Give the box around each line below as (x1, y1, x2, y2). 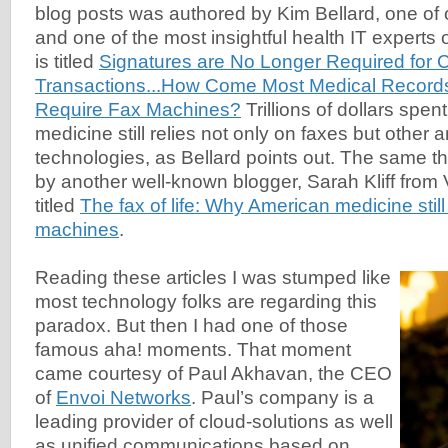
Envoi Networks (56, 387, 191, 409)
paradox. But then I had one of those (35, 315, 348, 337)
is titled (35, 51, 99, 73)
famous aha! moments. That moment (35, 339, 351, 361)
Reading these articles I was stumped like (35, 267, 391, 289)
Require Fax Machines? (35, 99, 241, 121)
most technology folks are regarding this (35, 291, 377, 313)
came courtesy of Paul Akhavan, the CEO (35, 363, 392, 385)
